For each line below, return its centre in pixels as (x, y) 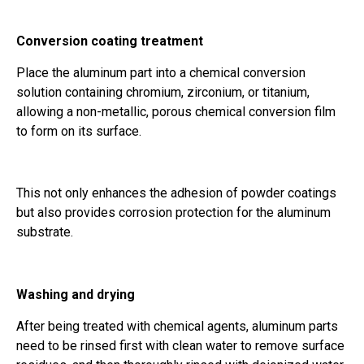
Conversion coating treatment (110, 41)
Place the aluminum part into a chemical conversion (161, 72)
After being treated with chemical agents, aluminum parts (177, 326)
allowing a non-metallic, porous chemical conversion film (176, 111)
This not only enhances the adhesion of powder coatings (176, 193)
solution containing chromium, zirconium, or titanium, (163, 92)
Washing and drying (76, 295)
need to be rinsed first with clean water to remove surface (180, 345)
